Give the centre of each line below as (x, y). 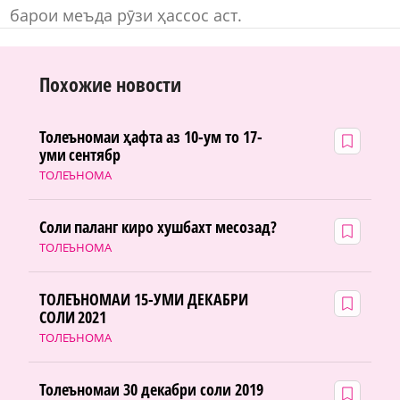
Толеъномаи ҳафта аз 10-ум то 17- (150, 137)
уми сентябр (80, 155)
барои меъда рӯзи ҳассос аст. (126, 15)
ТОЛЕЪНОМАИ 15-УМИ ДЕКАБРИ (144, 300)
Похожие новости (111, 83)
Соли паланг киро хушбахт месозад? (158, 227)
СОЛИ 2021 (73, 317)
